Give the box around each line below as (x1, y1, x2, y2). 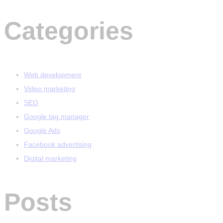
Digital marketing (24, 154, 77, 163)
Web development (24, 71, 81, 79)
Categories (4, 16, 133, 45)
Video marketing (24, 85, 75, 93)
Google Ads (24, 126, 60, 135)
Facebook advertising (24, 140, 92, 149)
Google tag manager (24, 112, 89, 121)
